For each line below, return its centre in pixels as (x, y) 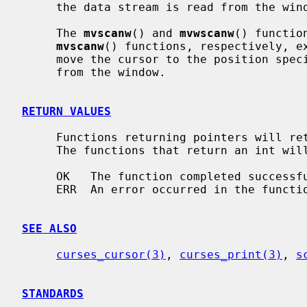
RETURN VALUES (66, 111)
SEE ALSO (49, 228)
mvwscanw (207, 33)
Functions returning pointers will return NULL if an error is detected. (39, 137)
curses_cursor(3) (111, 254)
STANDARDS (53, 293)
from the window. (39, 72)
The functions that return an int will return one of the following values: (39, 150)
